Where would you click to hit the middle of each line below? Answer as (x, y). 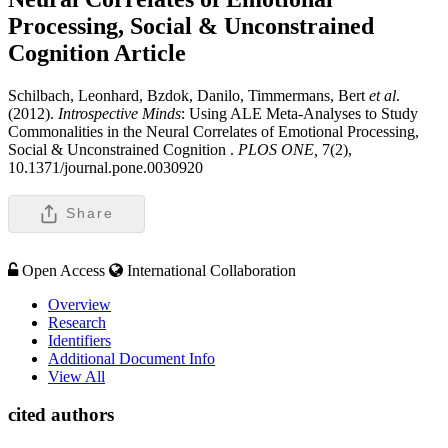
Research (77, 322)
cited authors (61, 415)
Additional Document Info (131, 358)
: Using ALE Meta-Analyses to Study (299, 113)
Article (150, 52)
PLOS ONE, (278, 149)
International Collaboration (211, 270)
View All (76, 376)
